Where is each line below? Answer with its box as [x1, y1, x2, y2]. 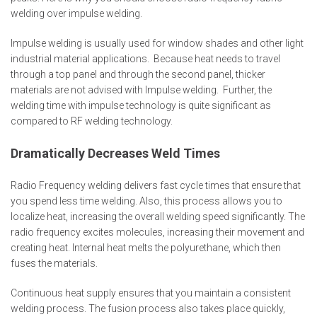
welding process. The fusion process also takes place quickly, [11, 303, 285, 315]
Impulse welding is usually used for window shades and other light [11, 38, 304, 50]
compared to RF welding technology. [11, 115, 173, 127]
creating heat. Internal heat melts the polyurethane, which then [11, 242, 281, 254]
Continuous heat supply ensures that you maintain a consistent [11, 287, 291, 299]
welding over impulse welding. [11, 8, 142, 20]
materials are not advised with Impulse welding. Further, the [11, 84, 272, 96]
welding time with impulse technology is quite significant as [11, 100, 271, 112]
